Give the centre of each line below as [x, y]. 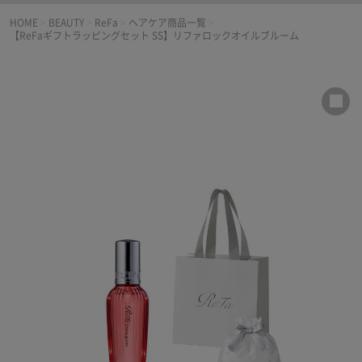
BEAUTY [66, 22]
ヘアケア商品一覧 [167, 22]
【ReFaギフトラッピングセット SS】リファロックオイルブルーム [154, 35]
